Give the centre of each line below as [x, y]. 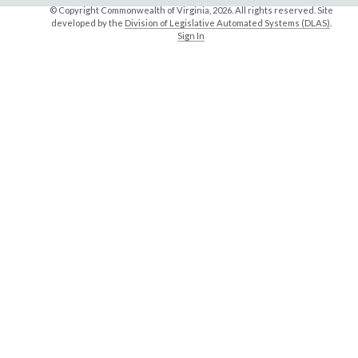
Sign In [191, 36]
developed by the [88, 23]
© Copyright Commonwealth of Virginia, [131, 10]
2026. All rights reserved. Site [272, 10]
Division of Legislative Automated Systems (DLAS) [227, 23]
